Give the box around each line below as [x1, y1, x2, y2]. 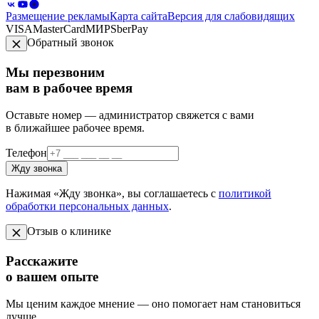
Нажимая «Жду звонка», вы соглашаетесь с [6, 187, 219, 200]
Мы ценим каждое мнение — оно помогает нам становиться [6, 298, 300, 310]
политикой [219, 187, 271, 200]
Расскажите [6, 253, 78, 268]
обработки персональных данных [6, 200, 169, 213]
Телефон [6, 147, 47, 159]
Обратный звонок [27, 36, 114, 49]
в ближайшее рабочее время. [6, 122, 145, 135]
